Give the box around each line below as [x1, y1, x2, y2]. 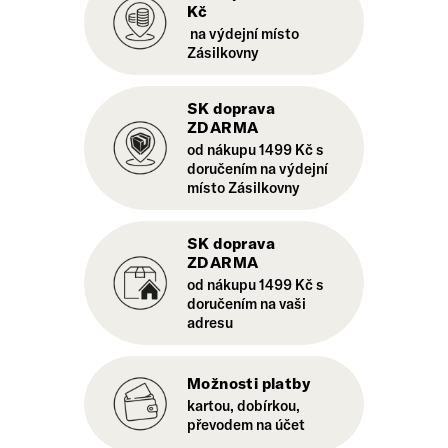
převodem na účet [187, 414, 305, 434]
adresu [187, 313, 233, 333]
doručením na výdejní [187, 159, 328, 179]
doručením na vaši [187, 294, 306, 314]
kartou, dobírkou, [187, 395, 300, 415]
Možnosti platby [187, 372, 310, 393]
